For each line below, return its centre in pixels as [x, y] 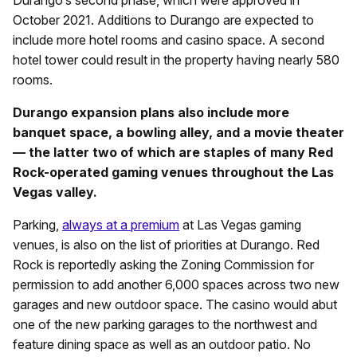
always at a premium [121, 225]
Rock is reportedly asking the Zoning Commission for [163, 265]
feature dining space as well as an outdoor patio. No [162, 345]
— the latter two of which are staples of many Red [173, 153]
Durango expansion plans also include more [151, 113]
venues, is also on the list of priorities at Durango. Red [166, 245]
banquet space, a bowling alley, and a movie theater [178, 133]
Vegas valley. [55, 192]
